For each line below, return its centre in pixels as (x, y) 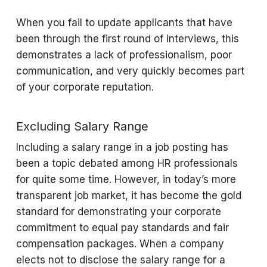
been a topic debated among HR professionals (127, 163)
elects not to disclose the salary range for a (120, 260)
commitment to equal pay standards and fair (122, 228)
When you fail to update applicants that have (124, 23)
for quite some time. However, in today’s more (126, 179)
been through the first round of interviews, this (127, 39)
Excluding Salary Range (82, 126)
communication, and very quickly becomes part (130, 71)
